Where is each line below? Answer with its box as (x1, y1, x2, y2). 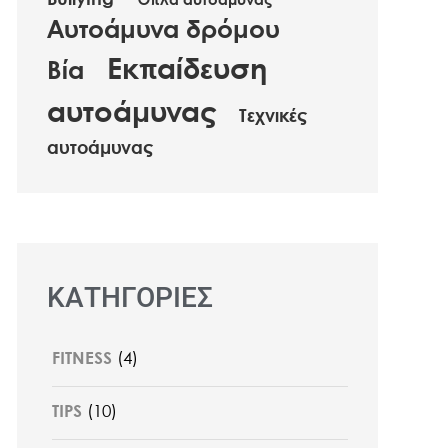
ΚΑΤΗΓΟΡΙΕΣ (46, 280, 213, 314)
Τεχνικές (238, 107, 307, 126)
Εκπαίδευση (106, 56, 267, 85)
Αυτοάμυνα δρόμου (46, 19, 280, 43)
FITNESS (51, 350, 112, 368)
